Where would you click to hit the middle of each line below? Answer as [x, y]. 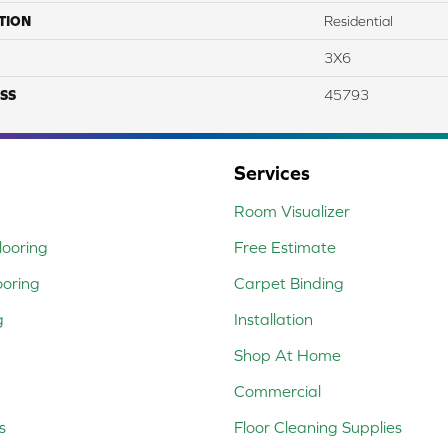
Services [272, 172]
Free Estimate [285, 246]
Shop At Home [287, 354]
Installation [273, 318]
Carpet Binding [289, 282]
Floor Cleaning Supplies [318, 426]
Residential [358, 20]
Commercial [277, 390]
